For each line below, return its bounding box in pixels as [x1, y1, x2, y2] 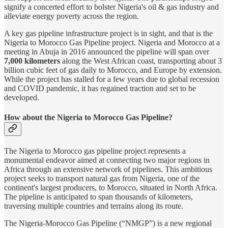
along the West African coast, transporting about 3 [60, 56, 222, 65]
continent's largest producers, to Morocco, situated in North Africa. [4, 183, 217, 192]
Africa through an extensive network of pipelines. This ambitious [4, 165, 212, 174]
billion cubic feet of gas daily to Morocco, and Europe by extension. [4, 65, 222, 74]
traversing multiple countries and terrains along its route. [4, 202, 183, 211]
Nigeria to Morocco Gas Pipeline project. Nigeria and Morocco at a [4, 38, 220, 47]
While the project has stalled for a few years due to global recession [4, 74, 219, 83]
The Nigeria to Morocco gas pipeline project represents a [4, 147, 186, 156]
